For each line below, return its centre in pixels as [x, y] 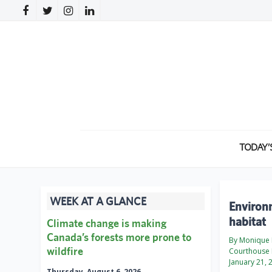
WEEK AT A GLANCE [98, 202]
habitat [247, 222]
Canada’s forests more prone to [119, 237]
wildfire [65, 251]
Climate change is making [107, 223]
